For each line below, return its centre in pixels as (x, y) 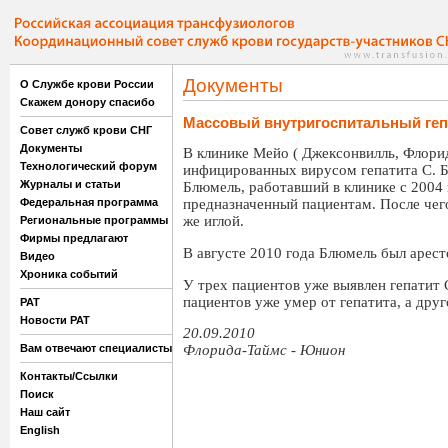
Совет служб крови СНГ (86, 130)
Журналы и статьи (70, 184)
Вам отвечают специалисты (96, 348)
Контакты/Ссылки (69, 376)
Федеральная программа (89, 202)
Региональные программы (94, 220)
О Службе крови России (87, 84)
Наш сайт (45, 412)
